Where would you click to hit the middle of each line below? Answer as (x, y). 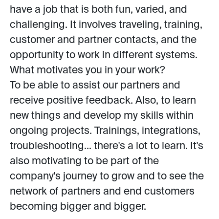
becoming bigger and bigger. (78, 207)
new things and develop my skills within (102, 116)
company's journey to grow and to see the (107, 177)
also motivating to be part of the (84, 162)
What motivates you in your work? (87, 71)
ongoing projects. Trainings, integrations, (105, 131)
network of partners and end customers (102, 192)
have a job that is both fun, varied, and (99, 10)
